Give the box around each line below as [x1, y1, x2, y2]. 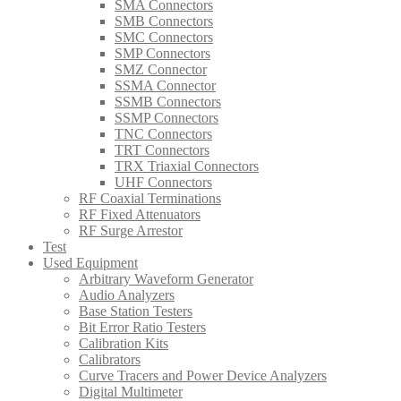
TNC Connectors [115, 125, 212, 141]
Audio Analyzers [79, 286, 175, 303]
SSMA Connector [115, 77, 216, 93]
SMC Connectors [115, 29, 213, 45]
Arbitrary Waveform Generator [79, 270, 253, 286]
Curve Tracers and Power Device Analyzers [79, 367, 327, 383]
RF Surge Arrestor [79, 222, 183, 238]
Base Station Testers [79, 303, 192, 319]
